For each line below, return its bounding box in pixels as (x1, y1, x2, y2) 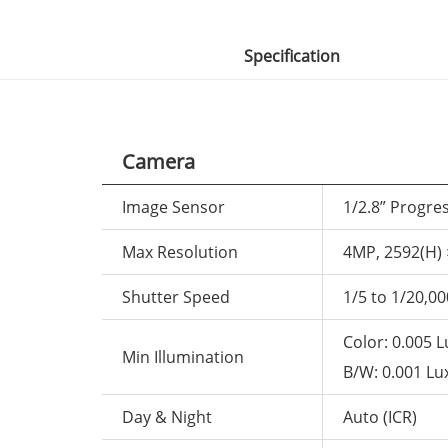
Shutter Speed (122, 286, 230, 308)
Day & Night (122, 406, 212, 428)
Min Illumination (122, 346, 244, 368)
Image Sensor (122, 196, 225, 218)
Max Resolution (122, 241, 238, 263)
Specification (244, 45, 340, 67)
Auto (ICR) (343, 406, 417, 428)
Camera (122, 148, 195, 175)
